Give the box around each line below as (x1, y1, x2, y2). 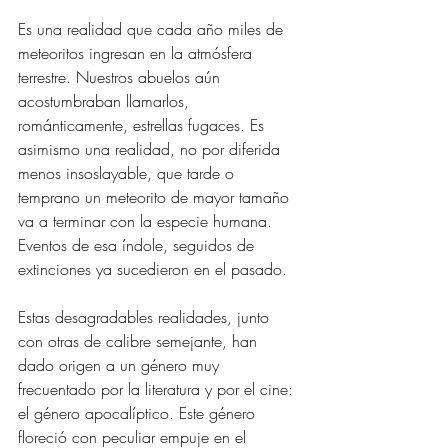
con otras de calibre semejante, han (18, 330, 262, 352)
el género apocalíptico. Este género (18, 402, 260, 424)
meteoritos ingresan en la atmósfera (18, 42, 257, 64)
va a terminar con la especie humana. (18, 210, 277, 232)
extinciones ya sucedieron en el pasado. (18, 258, 287, 280)
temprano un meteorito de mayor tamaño (18, 186, 294, 208)
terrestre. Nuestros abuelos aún (18, 66, 225, 88)
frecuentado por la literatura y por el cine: (18, 378, 298, 400)
